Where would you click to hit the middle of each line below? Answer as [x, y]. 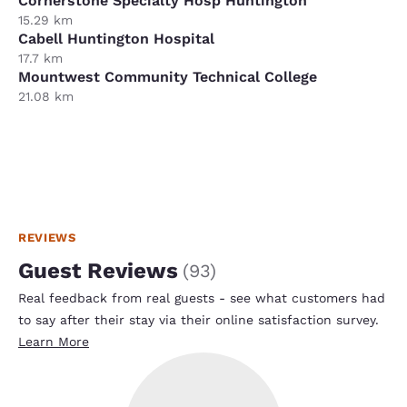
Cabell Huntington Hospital [116, 38]
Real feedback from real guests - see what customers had [202, 298]
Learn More [54, 341]
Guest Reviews [98, 270]
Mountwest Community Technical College [168, 76]
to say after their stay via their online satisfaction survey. [199, 319]
